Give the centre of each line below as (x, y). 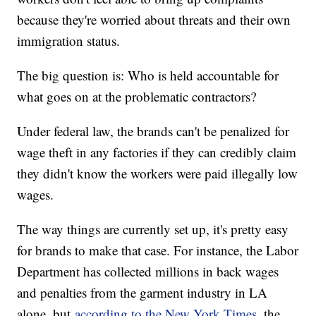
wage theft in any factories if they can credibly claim (157, 152)
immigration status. (69, 41)
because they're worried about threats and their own (154, 20)
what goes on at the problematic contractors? (139, 97)
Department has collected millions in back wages (148, 272)
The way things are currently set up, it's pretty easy (153, 229)
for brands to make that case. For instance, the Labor (158, 250)
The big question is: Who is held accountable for (148, 75)
